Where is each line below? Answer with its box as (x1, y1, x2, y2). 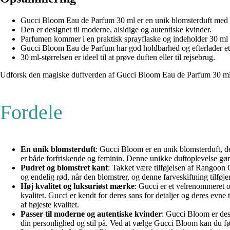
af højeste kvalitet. (21, 200, 79, 209)
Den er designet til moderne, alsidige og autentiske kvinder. (21, 25, 212, 34)
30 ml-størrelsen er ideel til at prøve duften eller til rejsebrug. (21, 52, 215, 62)
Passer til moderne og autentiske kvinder (21, 209, 162, 218)
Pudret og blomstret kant (21, 163, 108, 172)
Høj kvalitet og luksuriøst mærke (21, 181, 135, 190)
